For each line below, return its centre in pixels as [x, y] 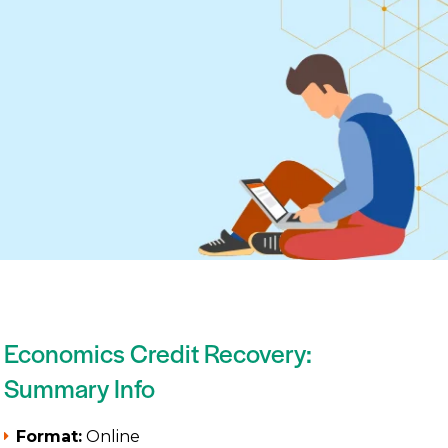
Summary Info [79, 387]
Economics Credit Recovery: [157, 352]
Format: [48, 436]
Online [110, 436]
